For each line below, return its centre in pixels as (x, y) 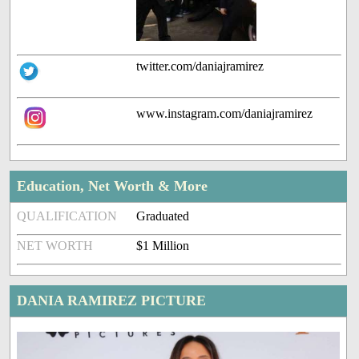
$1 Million (163, 246)
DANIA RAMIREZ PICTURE (112, 301)
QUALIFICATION (67, 216)
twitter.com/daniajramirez (200, 67)
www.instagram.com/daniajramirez (225, 114)
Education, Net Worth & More (113, 186)
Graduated (163, 216)
